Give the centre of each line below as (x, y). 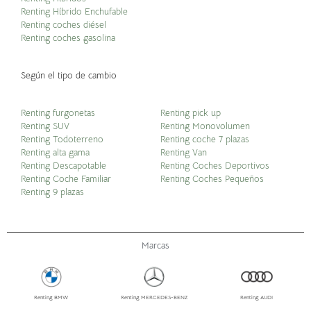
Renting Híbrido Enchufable (74, 12)
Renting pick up (190, 113)
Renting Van (185, 153)
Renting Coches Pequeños (212, 179)
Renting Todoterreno (62, 140)
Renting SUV (45, 126)
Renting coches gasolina (68, 38)
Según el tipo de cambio (69, 76)
